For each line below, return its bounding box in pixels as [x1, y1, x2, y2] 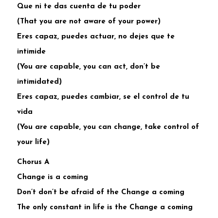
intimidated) [17, 78, 62, 86]
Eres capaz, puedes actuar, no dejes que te [17, 33, 175, 40]
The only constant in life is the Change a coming [17, 203, 193, 211]
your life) [17, 138, 50, 146]
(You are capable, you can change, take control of [17, 123, 199, 131]
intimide [17, 48, 46, 55]
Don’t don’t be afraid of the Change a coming [17, 188, 184, 196]
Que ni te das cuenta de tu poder [17, 2, 141, 10]
